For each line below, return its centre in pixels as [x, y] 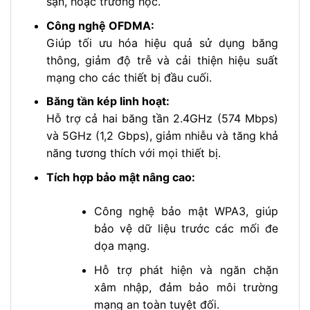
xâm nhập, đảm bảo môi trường [186, 287]
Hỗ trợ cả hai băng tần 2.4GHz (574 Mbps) [162, 119]
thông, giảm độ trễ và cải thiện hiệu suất [162, 60]
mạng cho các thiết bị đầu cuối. [129, 77]
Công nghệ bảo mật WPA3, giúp [186, 211]
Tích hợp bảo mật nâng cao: [120, 177]
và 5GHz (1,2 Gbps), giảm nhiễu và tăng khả [162, 136]
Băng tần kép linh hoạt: [108, 101]
